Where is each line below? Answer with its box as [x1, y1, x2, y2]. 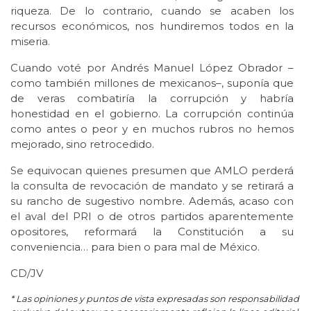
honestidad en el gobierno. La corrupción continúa [10, 107, 294, 121]
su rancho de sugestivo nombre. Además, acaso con [10, 194, 294, 208]
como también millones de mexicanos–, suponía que [10, 76, 294, 90]
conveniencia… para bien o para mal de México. [10, 240, 260, 254]
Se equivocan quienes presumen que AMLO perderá [10, 164, 294, 178]
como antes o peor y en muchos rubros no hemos [10, 122, 294, 136]
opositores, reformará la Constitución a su [10, 225, 294, 239]
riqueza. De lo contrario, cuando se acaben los [10, 4, 294, 18]
